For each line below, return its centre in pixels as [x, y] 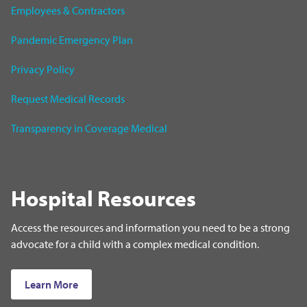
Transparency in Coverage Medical [89, 128]
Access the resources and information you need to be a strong [150, 227]
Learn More [51, 284]
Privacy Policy [43, 69]
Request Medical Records [68, 98]
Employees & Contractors [68, 10]
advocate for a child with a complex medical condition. [135, 244]
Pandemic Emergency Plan [72, 39]
